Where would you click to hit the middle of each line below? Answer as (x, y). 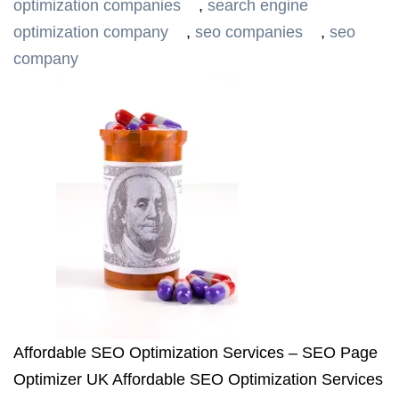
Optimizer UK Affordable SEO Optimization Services (198, 379)
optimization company (91, 32)
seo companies (249, 32)
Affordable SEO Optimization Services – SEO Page (195, 353)
